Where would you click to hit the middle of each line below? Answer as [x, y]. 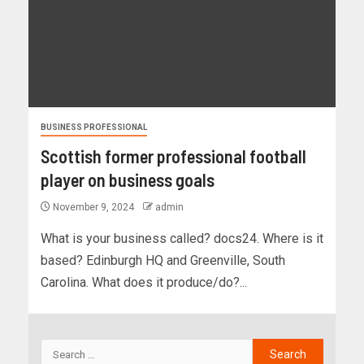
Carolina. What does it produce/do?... [144, 283]
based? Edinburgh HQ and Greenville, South [163, 261]
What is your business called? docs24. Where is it [182, 239]
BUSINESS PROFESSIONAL [94, 128]
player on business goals [128, 180]
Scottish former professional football [173, 156]
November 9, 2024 [93, 208]
